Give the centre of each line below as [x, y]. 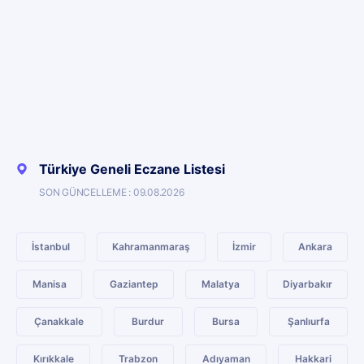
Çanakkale [59, 321]
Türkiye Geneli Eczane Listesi [132, 169]
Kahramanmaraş [151, 247]
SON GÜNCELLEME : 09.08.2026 [112, 192]
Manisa [49, 284]
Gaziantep [134, 284]
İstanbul [51, 247]
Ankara [315, 247]
